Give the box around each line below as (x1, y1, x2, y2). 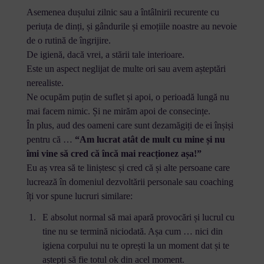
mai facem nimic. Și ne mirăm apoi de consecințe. (26, 105, 213, 116)
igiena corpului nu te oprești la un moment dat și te (42, 240, 229, 251)
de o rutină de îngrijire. (26, 35, 113, 45)
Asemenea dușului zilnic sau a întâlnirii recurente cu (26, 6, 219, 17)
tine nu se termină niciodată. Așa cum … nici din (42, 226, 223, 237)
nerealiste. (26, 77, 66, 88)
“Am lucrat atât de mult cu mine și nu (74, 134, 225, 144)
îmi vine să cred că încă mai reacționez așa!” (26, 148, 202, 159)
